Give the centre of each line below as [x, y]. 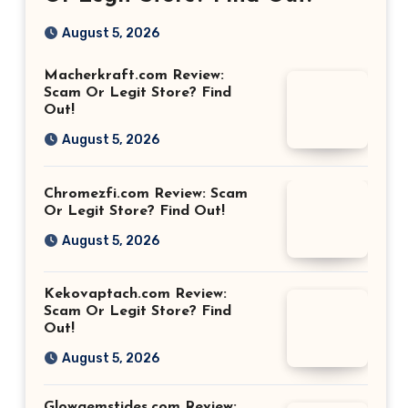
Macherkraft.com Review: [134, 76]
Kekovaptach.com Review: [135, 294]
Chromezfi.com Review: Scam [146, 194]
